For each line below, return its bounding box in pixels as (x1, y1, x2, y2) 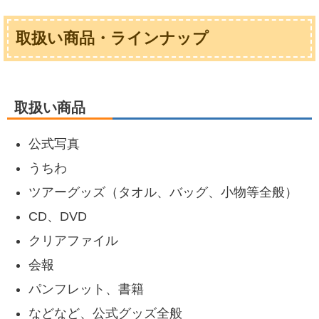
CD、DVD (28, 209, 87, 224)
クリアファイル (28, 234, 118, 249)
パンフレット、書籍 (28, 282, 144, 297)
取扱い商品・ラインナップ (16, 29, 209, 48)
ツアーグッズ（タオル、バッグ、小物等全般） (28, 185, 298, 200)
